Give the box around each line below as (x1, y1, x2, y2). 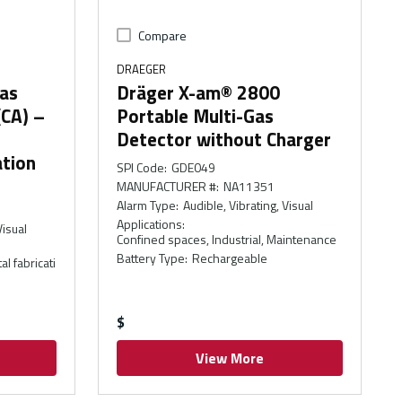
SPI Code (117, 158, 165, 178)
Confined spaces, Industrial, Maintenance (117, 230, 337, 249)
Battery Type (117, 249, 186, 268)
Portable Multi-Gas (117, 101, 275, 131)
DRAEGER (117, 60, 167, 79)
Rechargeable (191, 249, 267, 268)
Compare (138, 26, 188, 46)
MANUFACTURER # (117, 177, 217, 197)
